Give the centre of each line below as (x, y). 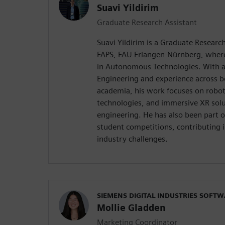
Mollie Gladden (131, 207)
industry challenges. (132, 139)
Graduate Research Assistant (147, 22)
